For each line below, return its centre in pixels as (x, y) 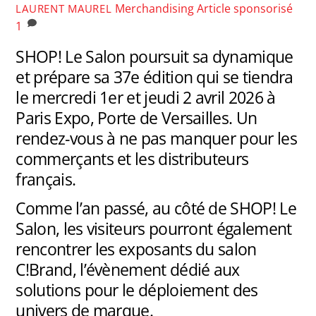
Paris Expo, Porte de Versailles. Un (136, 118)
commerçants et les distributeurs (132, 159)
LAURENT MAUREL (64, 9)
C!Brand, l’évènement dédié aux (128, 269)
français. (46, 180)
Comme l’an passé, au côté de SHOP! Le (156, 208)
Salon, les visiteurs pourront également (154, 228)
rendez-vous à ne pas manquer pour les (156, 139)
